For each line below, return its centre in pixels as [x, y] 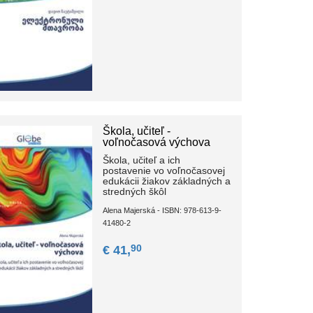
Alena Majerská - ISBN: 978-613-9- [162, 211]
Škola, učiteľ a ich [142, 160]
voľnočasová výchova [157, 143]
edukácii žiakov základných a [167, 181]
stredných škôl [135, 192]
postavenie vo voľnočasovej [164, 171]
